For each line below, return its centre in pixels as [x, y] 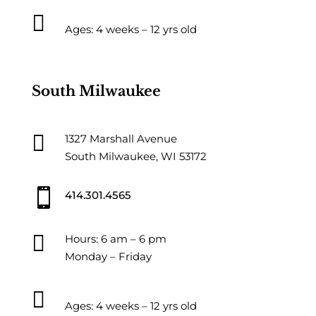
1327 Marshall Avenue [121, 138]
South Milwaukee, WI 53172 [135, 156]
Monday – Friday [108, 256]
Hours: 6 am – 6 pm [115, 238]
